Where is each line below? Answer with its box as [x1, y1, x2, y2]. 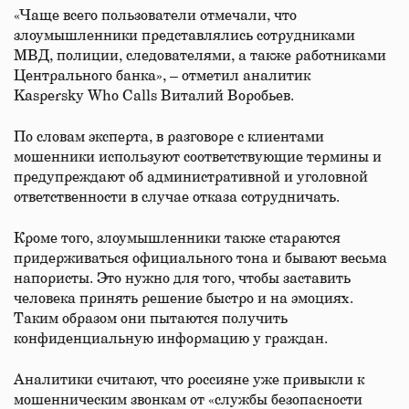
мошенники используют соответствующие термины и [14, 150, 382, 164]
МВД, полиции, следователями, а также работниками [14, 48, 386, 63]
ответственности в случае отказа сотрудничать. [14, 190, 340, 204]
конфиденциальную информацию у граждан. [14, 331, 328, 346]
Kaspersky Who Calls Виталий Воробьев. [14, 89, 294, 103]
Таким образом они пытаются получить [14, 311, 288, 326]
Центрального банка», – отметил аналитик [14, 68, 310, 83]
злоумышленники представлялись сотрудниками [14, 28, 355, 43]
